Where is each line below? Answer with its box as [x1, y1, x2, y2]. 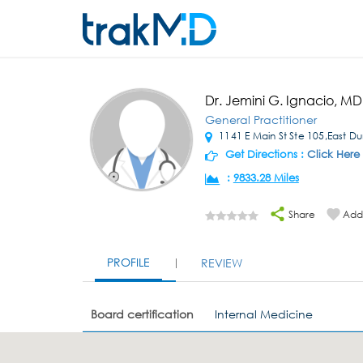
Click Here [306, 147, 360, 161]
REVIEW [201, 255, 242, 271]
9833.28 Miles [233, 171, 299, 185]
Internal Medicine [215, 305, 314, 322]
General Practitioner [204, 112, 317, 127]
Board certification [91, 305, 194, 322]
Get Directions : [221, 147, 307, 161]
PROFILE [107, 254, 150, 270]
